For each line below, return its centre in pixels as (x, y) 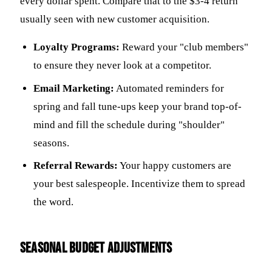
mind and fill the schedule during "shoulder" (129, 124)
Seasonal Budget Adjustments (96, 248)
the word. (54, 202)
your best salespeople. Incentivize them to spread (140, 184)
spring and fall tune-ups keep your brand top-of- (138, 106)
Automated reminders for (169, 88)
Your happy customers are (175, 166)
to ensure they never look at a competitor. (123, 66)
